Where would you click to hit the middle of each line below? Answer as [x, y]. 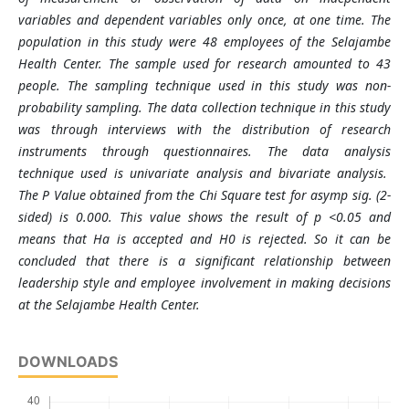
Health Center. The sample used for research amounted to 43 [204, 64]
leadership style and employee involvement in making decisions [204, 283]
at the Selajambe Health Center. [109, 305]
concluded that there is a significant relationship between [204, 261]
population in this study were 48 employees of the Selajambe [204, 42]
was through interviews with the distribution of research [204, 130]
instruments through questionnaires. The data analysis [204, 152]
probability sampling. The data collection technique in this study [204, 108]
